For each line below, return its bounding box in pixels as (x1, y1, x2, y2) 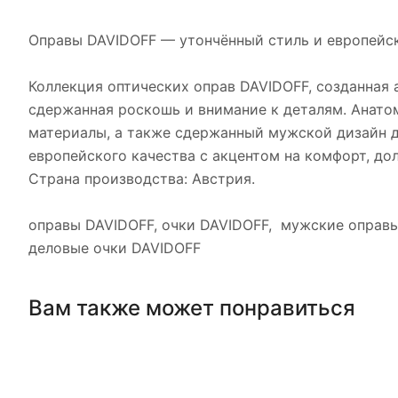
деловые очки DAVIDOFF (28, 239, 201, 257)
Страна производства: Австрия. (28, 170, 255, 187)
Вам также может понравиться (28, 294, 355, 321)
